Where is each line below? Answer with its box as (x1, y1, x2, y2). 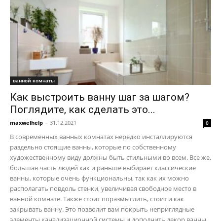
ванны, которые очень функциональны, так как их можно (10, 173, 189, 183)
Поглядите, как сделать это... (10, 103, 155, 115)
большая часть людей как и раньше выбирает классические (10, 163, 196, 172)
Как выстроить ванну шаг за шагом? (10, 91, 189, 103)
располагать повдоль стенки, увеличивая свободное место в (10, 184, 196, 193)
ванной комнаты (13, 76, 55, 84)
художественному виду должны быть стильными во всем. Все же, (10, 152, 211, 162)
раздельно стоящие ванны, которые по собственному (10, 142, 176, 151)
